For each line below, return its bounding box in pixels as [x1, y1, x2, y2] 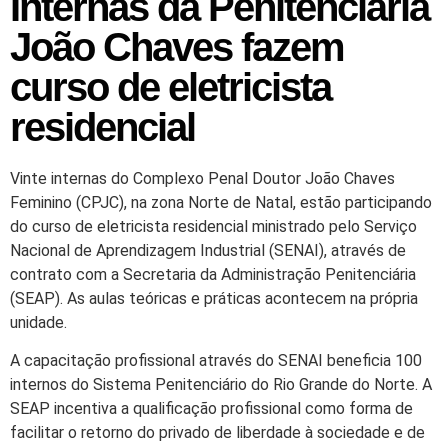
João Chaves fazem [10, 25, 344, 69]
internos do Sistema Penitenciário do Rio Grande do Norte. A [10, 375, 432, 395]
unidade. [10, 313, 67, 332]
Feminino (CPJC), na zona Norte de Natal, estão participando [10, 193, 432, 212]
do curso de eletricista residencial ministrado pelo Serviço [10, 217, 417, 236]
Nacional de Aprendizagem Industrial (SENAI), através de [10, 241, 406, 260]
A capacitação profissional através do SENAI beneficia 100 [10, 351, 422, 371]
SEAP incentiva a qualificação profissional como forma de [10, 399, 413, 419]
